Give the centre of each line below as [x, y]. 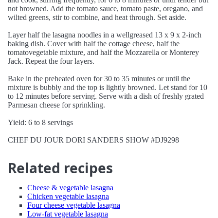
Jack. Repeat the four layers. [51, 61]
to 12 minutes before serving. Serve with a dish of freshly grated [106, 96]
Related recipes [60, 168]
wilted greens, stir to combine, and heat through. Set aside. [97, 17]
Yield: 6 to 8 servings [40, 122]
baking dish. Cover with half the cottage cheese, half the [94, 44]
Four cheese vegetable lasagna [74, 205]
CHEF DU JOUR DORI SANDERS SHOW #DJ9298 [93, 140]
